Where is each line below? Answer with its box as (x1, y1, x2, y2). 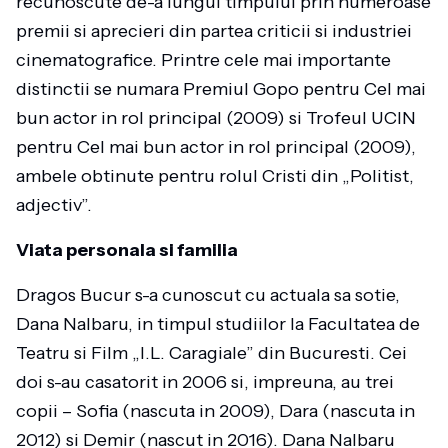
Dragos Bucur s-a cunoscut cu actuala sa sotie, (16, 284, 400, 306)
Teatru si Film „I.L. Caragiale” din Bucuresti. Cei (16, 342, 407, 364)
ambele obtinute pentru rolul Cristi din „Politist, (16, 165, 414, 187)
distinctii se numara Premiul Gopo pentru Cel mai (16, 78, 426, 100)
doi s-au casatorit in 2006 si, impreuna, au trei (16, 371, 394, 393)
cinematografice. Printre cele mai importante (16, 49, 391, 71)
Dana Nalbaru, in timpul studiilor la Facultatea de (16, 313, 420, 335)
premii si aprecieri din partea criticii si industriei (16, 20, 412, 42)
